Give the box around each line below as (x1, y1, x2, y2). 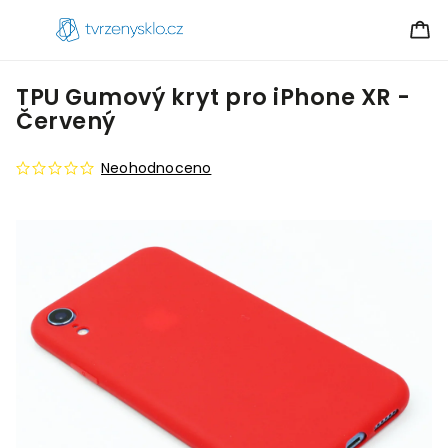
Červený (16, 105, 116, 137)
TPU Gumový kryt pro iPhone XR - (16, 81, 411, 113)
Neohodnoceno (101, 158, 212, 178)
